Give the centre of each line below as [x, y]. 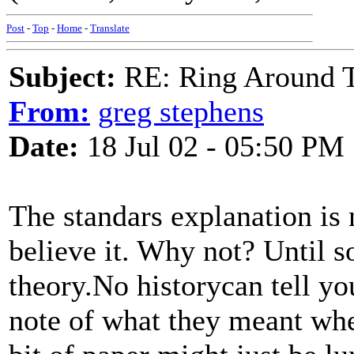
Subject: [62, 77]
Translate [110, 28]
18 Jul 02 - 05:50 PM [212, 146]
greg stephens [181, 111]
